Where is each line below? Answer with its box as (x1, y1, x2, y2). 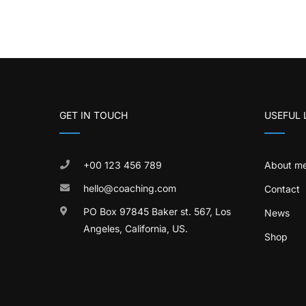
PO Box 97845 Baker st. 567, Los (83, 206, 231, 217)
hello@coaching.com (83, 182, 176, 194)
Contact (264, 183, 300, 195)
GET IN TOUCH (59, 109, 128, 121)
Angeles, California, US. (83, 223, 188, 234)
